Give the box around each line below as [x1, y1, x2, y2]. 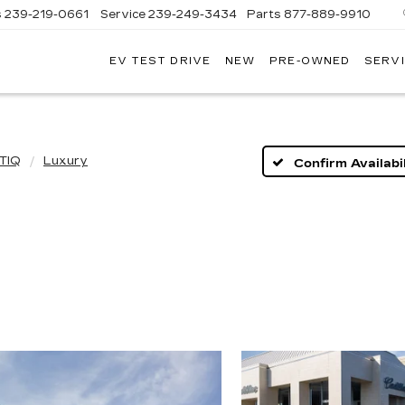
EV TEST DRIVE [108, 55, 211, 68]
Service [100, 7, 146, 21]
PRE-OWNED [269, 55, 351, 68]
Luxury [43, 154, 88, 168]
